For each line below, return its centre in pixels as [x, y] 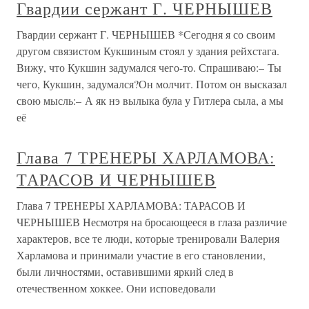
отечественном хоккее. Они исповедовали [116, 288]
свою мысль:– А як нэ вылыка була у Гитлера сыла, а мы [150, 100]
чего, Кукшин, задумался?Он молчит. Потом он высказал [152, 84]
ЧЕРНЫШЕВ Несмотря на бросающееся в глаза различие [152, 222]
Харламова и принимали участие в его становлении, [141, 255]
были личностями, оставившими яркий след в [125, 271]
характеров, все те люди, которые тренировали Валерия [148, 238]
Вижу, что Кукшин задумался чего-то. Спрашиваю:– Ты [149, 67]
